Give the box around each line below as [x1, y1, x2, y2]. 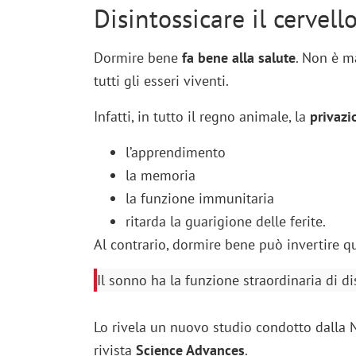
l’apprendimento [125, 143, 226, 162]
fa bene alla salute [181, 48, 296, 68]
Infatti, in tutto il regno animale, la [93, 107, 310, 126]
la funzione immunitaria [125, 189, 274, 208]
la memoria [125, 166, 195, 185]
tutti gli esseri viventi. [93, 72, 229, 91]
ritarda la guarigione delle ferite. [125, 212, 326, 231]
